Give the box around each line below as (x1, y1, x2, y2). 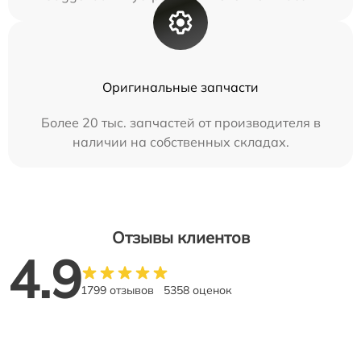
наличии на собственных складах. (72, 134, 289, 150)
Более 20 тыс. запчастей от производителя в (40, 114, 321, 131)
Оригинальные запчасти (102, 79, 259, 95)
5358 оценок (164, 283, 232, 297)
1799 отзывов (81, 283, 154, 297)
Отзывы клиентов (111, 227, 250, 247)
